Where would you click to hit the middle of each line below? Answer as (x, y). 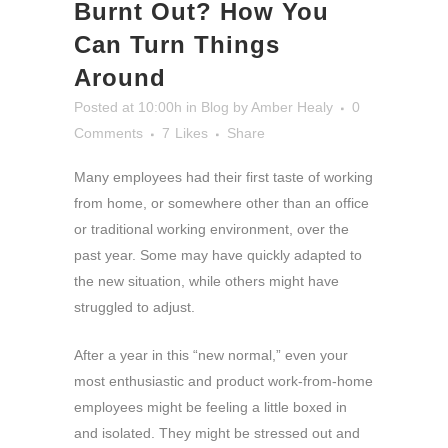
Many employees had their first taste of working (223, 176)
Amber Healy (292, 106)
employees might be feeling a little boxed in (210, 406)
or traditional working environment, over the (211, 228)
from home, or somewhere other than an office (221, 202)
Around (120, 77)
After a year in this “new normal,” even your (211, 354)
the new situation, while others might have (206, 280)
